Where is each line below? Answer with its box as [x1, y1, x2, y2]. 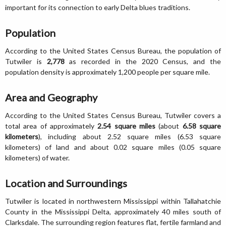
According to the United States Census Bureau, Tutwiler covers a [5, 110, 221, 120]
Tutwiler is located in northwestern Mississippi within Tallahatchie [5, 196, 221, 205]
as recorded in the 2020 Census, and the [64, 56, 221, 66]
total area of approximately [5, 121, 98, 130]
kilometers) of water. [5, 153, 70, 162]
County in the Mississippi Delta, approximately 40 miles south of [5, 207, 221, 216]
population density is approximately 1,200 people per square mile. [5, 67, 210, 76]
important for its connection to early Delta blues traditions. [5, 3, 190, 12]
